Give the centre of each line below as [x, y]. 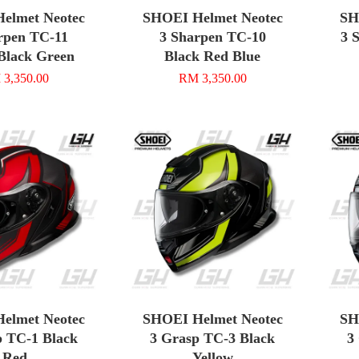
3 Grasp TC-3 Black [213, 338]
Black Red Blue [213, 56]
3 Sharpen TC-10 [212, 36]
